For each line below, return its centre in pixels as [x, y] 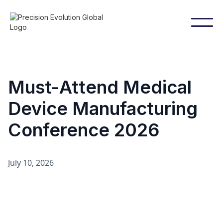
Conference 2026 [84, 130]
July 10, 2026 [31, 163]
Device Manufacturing [103, 109]
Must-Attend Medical [100, 87]
